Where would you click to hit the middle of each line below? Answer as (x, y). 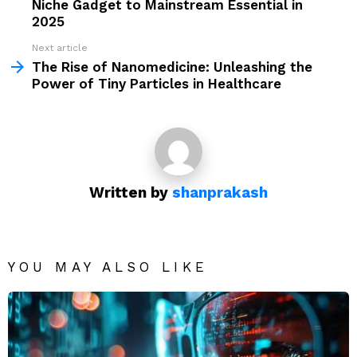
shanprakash (220, 193)
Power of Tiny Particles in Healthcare (157, 84)
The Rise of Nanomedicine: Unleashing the (172, 67)
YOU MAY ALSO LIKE (108, 267)
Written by (131, 193)
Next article (60, 48)
